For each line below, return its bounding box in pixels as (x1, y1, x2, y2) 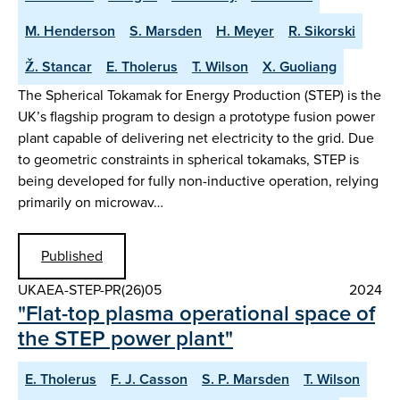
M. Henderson (25, 21, 115, 42)
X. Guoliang (262, 56, 337, 78)
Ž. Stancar (25, 56, 92, 78)
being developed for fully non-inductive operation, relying (18, 171, 379, 192)
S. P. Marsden (202, 368, 289, 389)
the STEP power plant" (18, 321, 233, 354)
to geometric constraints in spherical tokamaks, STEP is (18, 149, 359, 171)
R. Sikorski (288, 21, 355, 42)
